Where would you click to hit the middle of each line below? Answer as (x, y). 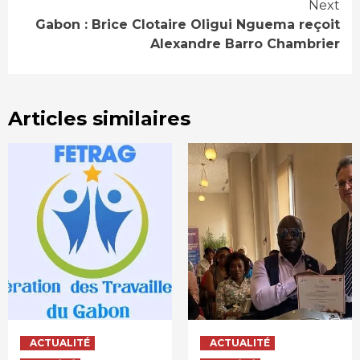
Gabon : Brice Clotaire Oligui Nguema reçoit (188, 25)
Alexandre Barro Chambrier (245, 44)
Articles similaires (99, 119)
